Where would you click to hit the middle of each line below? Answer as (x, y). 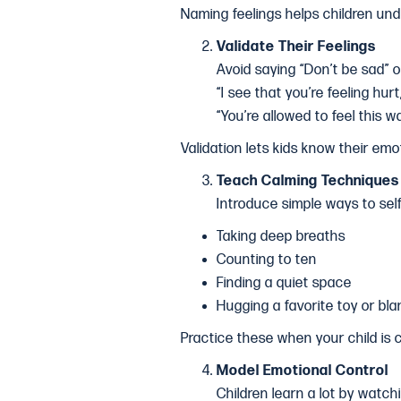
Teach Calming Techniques (308, 181)
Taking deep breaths (281, 237)
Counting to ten (267, 260)
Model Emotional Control (303, 371)
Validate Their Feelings (296, 47)
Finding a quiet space (284, 283)
